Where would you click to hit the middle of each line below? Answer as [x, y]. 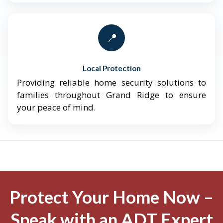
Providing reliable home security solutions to [111, 83]
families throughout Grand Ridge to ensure [111, 95]
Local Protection [111, 68]
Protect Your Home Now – [111, 197]
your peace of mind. [56, 108]
